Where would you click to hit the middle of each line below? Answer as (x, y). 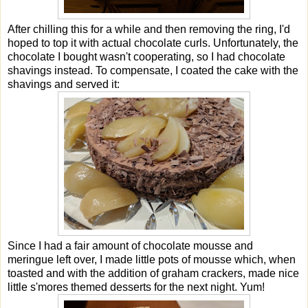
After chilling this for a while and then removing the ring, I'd (149, 30)
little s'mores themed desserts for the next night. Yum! (136, 287)
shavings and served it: (64, 85)
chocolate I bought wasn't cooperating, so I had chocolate (146, 57)
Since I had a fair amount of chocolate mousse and (130, 246)
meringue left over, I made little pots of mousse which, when (152, 260)
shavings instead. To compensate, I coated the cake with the (153, 71)
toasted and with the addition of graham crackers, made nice (153, 274)
